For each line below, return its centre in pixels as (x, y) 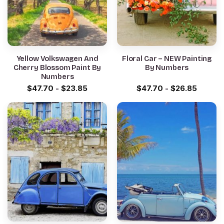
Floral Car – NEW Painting (167, 58)
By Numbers (167, 67)
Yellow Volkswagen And (57, 58)
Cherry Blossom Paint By (57, 67)
